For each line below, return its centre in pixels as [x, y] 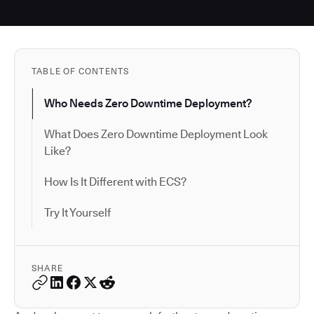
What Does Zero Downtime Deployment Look [156, 134]
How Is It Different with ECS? [115, 182]
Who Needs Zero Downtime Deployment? [148, 103]
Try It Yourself [77, 213]
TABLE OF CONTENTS [81, 71]
